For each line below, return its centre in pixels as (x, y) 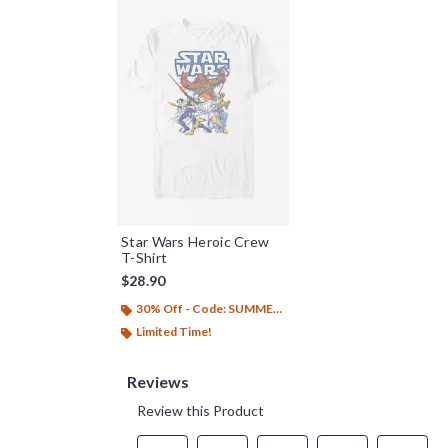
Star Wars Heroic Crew (195, 242)
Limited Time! (174, 332)
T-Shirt (144, 258)
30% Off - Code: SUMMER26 (204, 309)
